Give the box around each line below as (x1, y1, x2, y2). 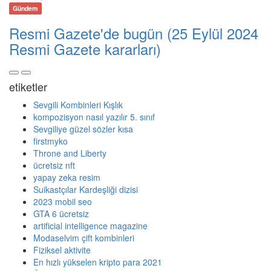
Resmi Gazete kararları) (9, 38, 161, 60)
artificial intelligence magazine (33, 220, 148, 232)
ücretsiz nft (33, 159, 75, 172)
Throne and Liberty (33, 147, 106, 160)
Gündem (13, 4, 38, 13)
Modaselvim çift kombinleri (33, 232, 134, 244)
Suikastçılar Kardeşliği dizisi (33, 183, 138, 196)
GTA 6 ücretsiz (33, 207, 89, 220)
